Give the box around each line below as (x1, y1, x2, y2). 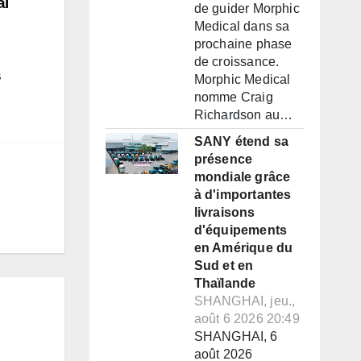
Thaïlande (193, 276, 256, 291)
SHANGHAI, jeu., (193, 294, 296, 309)
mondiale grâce (193, 170, 291, 185)
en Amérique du (193, 241, 293, 255)
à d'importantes (193, 188, 292, 202)
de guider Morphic (193, 2, 300, 16)
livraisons (193, 205, 255, 220)
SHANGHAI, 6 (193, 330, 278, 344)
